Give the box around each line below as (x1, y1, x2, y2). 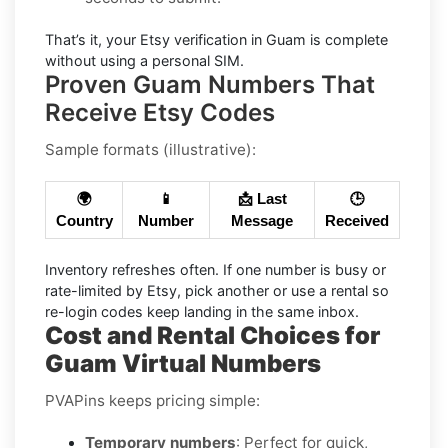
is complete (306, 31, 388, 49)
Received (325, 213, 389, 230)
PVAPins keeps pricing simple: (45, 391, 260, 411)
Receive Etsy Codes (45, 98, 293, 128)
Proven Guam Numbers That (45, 70, 375, 100)
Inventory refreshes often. (45, 261, 219, 279)
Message (231, 213, 293, 230)
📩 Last (237, 191, 287, 208)
